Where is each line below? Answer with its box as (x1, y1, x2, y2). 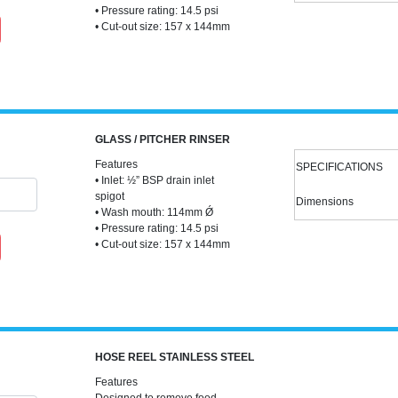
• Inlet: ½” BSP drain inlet (94, 174, 214, 187)
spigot (94, 190, 124, 203)
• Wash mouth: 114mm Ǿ (94, 206, 213, 219)
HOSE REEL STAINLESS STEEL (94, 351, 254, 363)
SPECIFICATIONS (295, 161, 383, 173)
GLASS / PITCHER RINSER (94, 133, 230, 146)
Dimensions (295, 195, 354, 208)
